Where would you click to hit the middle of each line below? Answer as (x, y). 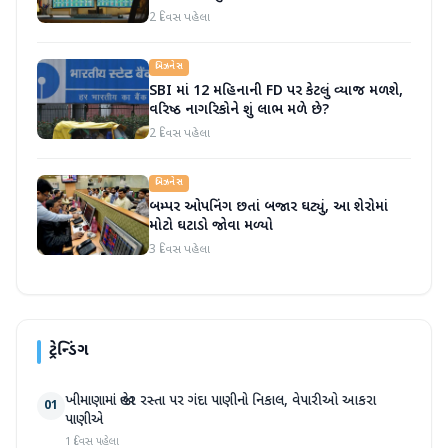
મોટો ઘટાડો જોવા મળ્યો (211, 226)
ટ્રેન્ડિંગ (68, 351)
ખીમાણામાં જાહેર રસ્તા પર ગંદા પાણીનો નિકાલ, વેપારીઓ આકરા (220, 401)
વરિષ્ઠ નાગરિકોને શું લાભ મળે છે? (239, 110)
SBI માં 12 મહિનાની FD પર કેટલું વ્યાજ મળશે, (276, 91)
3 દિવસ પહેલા (179, 250)
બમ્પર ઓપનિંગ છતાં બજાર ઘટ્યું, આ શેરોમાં (268, 207)
